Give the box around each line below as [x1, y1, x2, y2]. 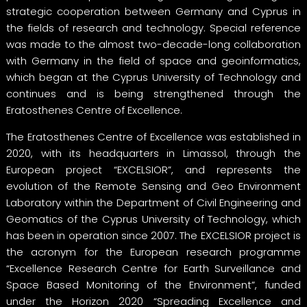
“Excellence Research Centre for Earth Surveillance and [5, 260, 302, 275]
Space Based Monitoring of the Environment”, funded [5, 277, 302, 292]
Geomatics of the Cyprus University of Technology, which [5, 211, 302, 226]
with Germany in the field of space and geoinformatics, [5, 53, 302, 68]
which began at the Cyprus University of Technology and [5, 69, 302, 84]
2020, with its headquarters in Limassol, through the [5, 145, 302, 160]
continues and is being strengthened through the [5, 86, 302, 101]
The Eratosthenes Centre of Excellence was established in [5, 129, 302, 144]
